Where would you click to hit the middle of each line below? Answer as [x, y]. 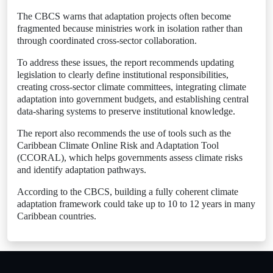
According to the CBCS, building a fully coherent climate [128, 192]
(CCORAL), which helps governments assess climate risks [130, 158]
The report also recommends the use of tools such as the [124, 133]
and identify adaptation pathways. [82, 170]
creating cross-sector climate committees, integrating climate [132, 87]
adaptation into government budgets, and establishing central [133, 99]
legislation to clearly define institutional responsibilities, [123, 75]
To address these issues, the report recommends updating [126, 62]
